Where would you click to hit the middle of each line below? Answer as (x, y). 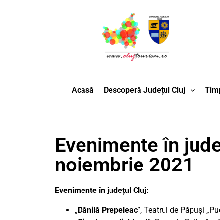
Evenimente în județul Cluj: (102, 191)
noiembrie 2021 (124, 165)
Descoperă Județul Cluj (144, 90)
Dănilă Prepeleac (108, 210)
